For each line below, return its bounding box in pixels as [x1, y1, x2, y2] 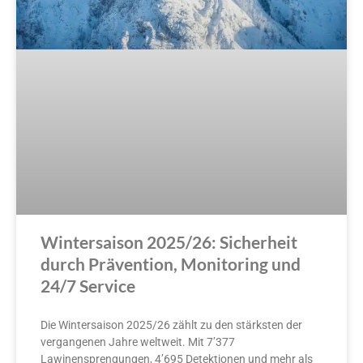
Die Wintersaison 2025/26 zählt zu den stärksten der [41, 318, 302, 331]
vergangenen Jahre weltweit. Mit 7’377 [41, 335, 235, 348]
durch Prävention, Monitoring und [41, 254, 301, 274]
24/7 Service [41, 275, 135, 296]
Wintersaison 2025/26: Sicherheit [41, 232, 297, 252]
